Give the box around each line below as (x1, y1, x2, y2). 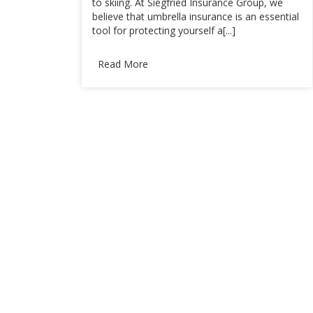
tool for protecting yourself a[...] (92, 24, 235, 37)
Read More (98, 57, 148, 71)
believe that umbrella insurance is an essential (92, 10, 299, 23)
